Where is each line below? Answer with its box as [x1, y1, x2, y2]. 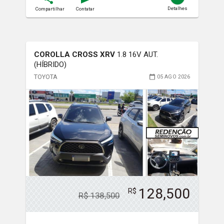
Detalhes [167, 5, 187, 11]
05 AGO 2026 [156, 73, 190, 80]
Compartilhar [35, 6, 64, 12]
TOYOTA [33, 73, 58, 81]
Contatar [75, 6, 94, 12]
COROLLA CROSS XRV [33, 50, 117, 59]
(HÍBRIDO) [33, 60, 66, 69]
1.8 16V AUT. [116, 50, 158, 59]
